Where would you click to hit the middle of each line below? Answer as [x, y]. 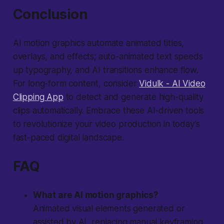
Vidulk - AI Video [172, 84]
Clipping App [38, 97]
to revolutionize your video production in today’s [106, 124]
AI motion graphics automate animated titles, [98, 43]
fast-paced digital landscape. [68, 138]
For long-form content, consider [76, 84]
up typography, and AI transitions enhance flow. [105, 70]
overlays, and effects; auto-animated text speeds [108, 57]
